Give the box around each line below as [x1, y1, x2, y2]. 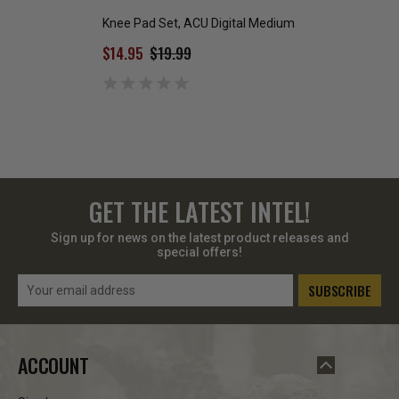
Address [18, 294, 69, 309]
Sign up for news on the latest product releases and [50, 230, 349, 245]
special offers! [157, 244, 242, 259]
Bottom [297, 31, 340, 46]
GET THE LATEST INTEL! [89, 192, 310, 230]
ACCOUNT [18, 350, 89, 379]
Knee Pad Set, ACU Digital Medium [102, 15, 295, 30]
